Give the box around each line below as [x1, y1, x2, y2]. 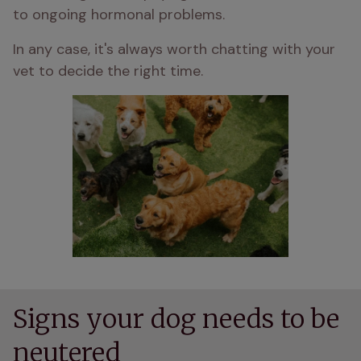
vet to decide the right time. [13, 61, 203, 81]
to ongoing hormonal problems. [13, 5, 225, 24]
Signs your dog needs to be [13, 303, 339, 335]
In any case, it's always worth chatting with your [13, 39, 335, 59]
